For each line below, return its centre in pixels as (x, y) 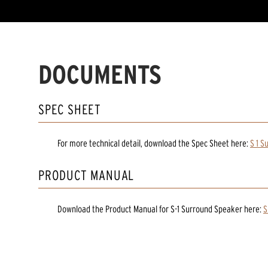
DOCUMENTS (100, 74)
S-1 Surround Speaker (206, 209)
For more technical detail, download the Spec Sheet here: (153, 143)
